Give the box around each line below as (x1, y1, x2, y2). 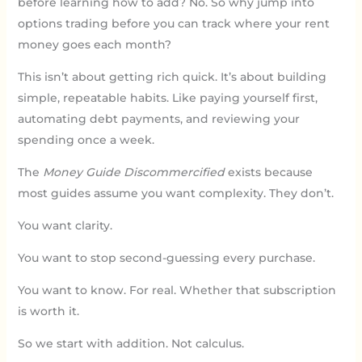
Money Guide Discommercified (42, 164, 225, 179)
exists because (224, 164, 313, 179)
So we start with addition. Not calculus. (17, 335, 244, 351)
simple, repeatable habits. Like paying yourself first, (17, 90, 318, 105)
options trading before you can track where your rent (17, 15, 330, 31)
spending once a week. (17, 132, 154, 147)
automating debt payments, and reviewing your (17, 111, 300, 126)
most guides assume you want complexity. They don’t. (17, 185, 334, 200)
